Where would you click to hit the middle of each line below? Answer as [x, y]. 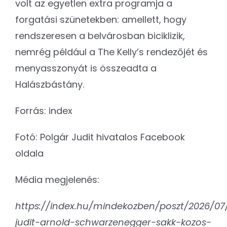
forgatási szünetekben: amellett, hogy [101, 19]
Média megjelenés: [57, 179]
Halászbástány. [50, 84]
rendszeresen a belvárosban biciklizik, [100, 35]
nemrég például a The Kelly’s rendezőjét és [111, 52]
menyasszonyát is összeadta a [86, 68]
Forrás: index [44, 110]
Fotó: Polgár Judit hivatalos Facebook [100, 137]
